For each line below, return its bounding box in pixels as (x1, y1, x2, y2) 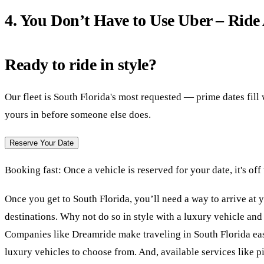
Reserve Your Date (9, 138, 74, 148)
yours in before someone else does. (5, 109, 151, 121)
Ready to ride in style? (5, 55, 157, 74)
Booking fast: (5, 164, 61, 176)
